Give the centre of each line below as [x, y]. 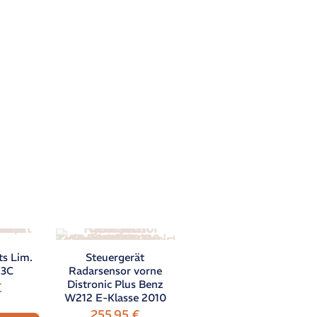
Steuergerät [115, 258]
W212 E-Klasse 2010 [115, 298]
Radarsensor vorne [115, 271]
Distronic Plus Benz [115, 284]
